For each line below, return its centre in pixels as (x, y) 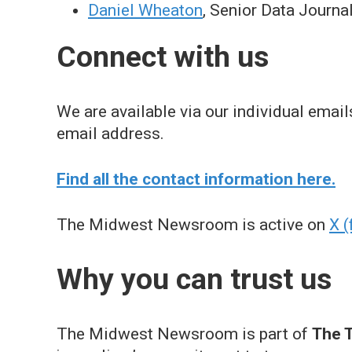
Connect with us (163, 57)
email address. (110, 134)
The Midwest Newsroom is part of (184, 334)
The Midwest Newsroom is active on (193, 225)
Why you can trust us (194, 279)
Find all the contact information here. (196, 179)
